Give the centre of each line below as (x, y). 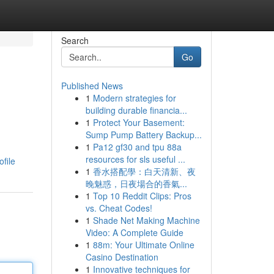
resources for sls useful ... (135, 159)
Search (75, 40)
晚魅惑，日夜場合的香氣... (136, 183)
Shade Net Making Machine (146, 220)
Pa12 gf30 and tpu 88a (137, 147)
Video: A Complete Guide (134, 232)
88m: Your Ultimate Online (143, 245)
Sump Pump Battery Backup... (143, 135)
